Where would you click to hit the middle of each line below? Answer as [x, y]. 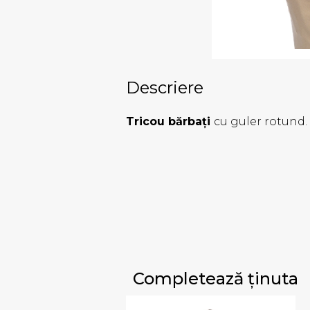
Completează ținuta [216, 278]
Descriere [165, 87]
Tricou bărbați [170, 121]
